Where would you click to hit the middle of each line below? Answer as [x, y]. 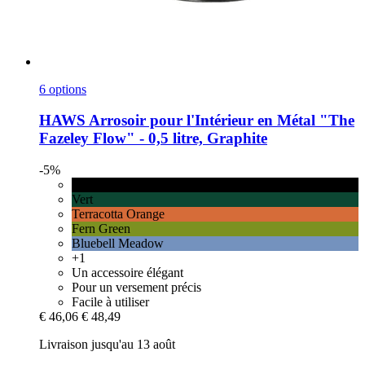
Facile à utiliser [110, 302]
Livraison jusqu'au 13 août [107, 345]
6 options [63, 89]
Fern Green [101, 229]
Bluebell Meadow [118, 244]
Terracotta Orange [118, 214]
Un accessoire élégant [128, 273]
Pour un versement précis [136, 288]
